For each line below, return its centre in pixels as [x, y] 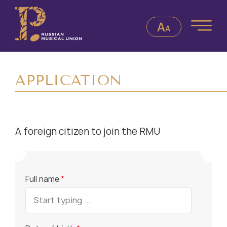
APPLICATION [69, 80]
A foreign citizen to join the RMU [88, 131]
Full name [42, 179]
